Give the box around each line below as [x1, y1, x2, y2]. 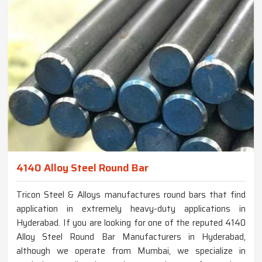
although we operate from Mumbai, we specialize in [16, 243, 246, 258]
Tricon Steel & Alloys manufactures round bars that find [16, 187, 246, 202]
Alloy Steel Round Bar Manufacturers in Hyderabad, [16, 229, 246, 244]
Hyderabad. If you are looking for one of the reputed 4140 [16, 215, 246, 230]
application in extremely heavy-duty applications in [16, 201, 246, 216]
